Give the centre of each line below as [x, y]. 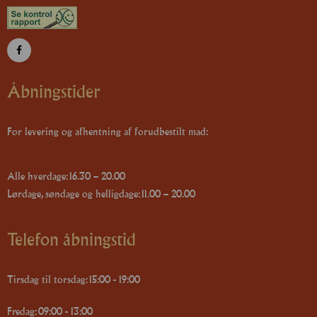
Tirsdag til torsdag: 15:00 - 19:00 [74, 279]
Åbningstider [54, 92]
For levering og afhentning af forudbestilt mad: [108, 132]
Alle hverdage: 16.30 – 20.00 [66, 176]
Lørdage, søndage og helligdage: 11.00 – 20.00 [101, 194]
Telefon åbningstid [71, 239]
